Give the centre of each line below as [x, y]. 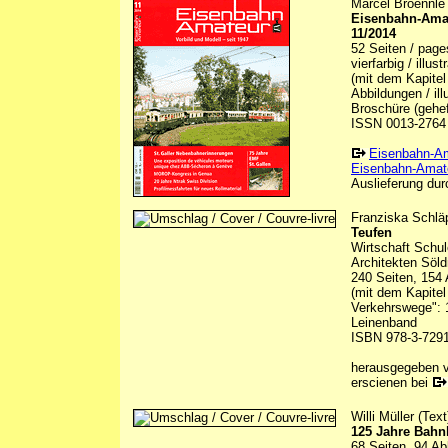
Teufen [371, 233]
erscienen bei [391, 383]
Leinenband [384, 323]
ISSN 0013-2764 [398, 124]
